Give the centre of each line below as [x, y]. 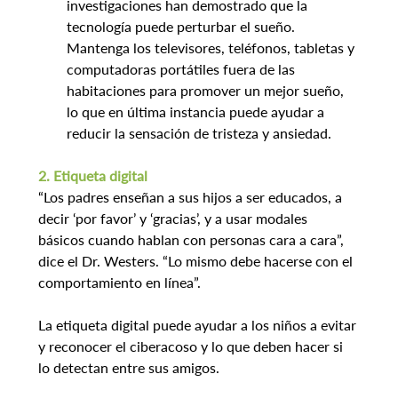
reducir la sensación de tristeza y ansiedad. [199, 133]
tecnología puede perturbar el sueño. [182, 27]
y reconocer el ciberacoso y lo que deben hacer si [192, 346]
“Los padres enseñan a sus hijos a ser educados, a [191, 197]
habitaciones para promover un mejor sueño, [207, 91]
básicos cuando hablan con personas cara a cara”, [192, 240]
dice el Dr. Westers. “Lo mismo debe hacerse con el [197, 261]
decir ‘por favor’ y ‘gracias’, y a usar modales [174, 219]
